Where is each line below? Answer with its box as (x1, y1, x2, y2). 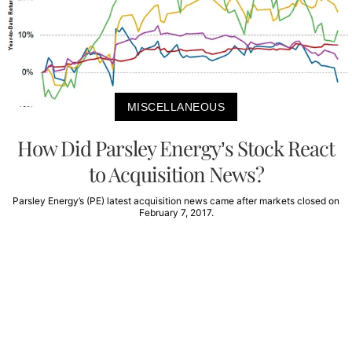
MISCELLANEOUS (126, 100, 225, 113)
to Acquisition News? (88, 159, 264, 188)
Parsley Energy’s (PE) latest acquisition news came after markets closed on (13, 194, 339, 207)
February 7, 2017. (138, 206, 214, 218)
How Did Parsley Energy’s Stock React (17, 134, 335, 162)
